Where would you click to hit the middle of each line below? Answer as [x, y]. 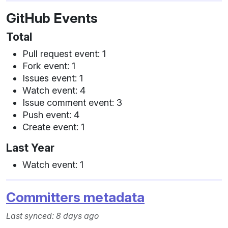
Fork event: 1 [49, 66]
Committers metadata [75, 197]
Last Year [30, 148]
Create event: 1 [53, 127]
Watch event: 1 [53, 164]
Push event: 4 [51, 115]
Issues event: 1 [53, 78]
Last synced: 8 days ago [52, 216]
